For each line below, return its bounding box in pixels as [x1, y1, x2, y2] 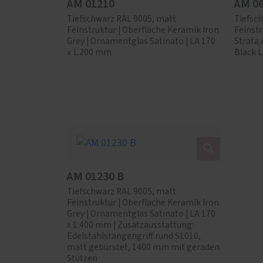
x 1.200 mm [67, 48, 112, 57]
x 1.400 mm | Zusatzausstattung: [67, 220, 194, 230]
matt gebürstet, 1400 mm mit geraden [67, 242, 220, 252]
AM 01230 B [67, 168, 124, 185]
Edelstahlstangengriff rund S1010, [67, 231, 201, 241]
